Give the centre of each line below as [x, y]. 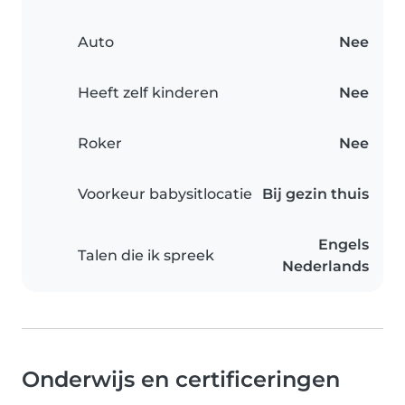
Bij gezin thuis [316, 194]
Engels [344, 245]
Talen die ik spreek [146, 256]
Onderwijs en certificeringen [181, 380]
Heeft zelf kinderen [148, 93]
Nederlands [325, 267]
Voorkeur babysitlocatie [165, 194]
